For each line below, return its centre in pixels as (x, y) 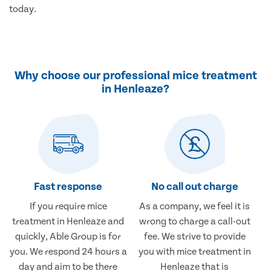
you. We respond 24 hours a (68, 252)
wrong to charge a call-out (194, 222)
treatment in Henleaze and (68, 222)
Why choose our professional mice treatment (135, 76)
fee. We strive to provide (194, 237)
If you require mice (68, 207)
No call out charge (194, 187)
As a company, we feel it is (195, 207)
